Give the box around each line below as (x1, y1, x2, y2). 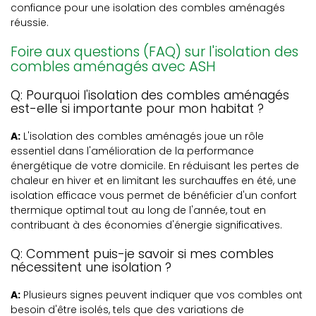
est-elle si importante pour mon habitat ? (11, 99, 264, 117)
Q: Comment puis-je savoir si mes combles (11, 245, 274, 262)
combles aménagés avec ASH (11, 56, 216, 76)
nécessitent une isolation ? (11, 258, 171, 276)
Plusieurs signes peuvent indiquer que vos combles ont (20, 288, 303, 302)
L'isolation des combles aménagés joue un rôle (20, 129, 264, 143)
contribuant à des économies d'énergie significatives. (11, 218, 282, 232)
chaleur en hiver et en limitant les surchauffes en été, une (11, 174, 296, 188)
